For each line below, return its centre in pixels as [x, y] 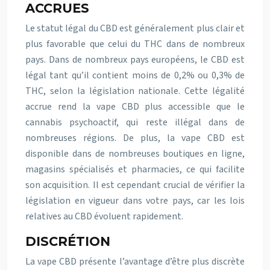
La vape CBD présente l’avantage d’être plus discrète [135, 262]
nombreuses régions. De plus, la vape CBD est [135, 138]
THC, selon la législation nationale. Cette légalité [135, 91]
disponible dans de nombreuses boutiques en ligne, [135, 154]
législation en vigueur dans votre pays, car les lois [135, 201]
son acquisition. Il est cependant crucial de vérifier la [135, 185]
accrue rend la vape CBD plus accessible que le [135, 107]
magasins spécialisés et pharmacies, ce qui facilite [135, 169]
